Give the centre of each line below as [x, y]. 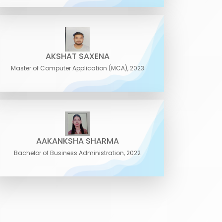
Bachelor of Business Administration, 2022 [77, 153]
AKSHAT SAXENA [77, 56]
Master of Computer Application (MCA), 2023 [77, 68]
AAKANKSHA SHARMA [77, 141]
